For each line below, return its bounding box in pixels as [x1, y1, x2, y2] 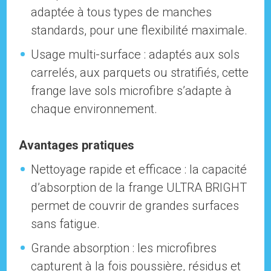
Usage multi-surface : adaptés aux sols [31, 47, 240, 62]
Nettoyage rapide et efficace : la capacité [31, 162, 247, 177]
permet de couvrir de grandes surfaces [31, 198, 240, 214]
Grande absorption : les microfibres [31, 241, 217, 256]
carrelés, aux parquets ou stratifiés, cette [31, 65, 249, 80]
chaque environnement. [31, 102, 158, 117]
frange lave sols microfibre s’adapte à [31, 83, 232, 99]
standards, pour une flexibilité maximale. [31, 23, 248, 38]
